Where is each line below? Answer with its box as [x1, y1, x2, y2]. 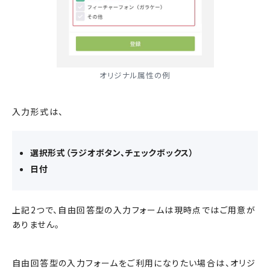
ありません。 [12, 218, 60, 230]
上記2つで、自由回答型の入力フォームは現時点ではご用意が [12, 204, 256, 216]
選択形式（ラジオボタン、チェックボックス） [30, 146, 194, 159]
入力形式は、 [12, 105, 64, 118]
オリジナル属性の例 [99, 69, 171, 81]
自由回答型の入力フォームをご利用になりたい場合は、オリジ [12, 257, 256, 269]
